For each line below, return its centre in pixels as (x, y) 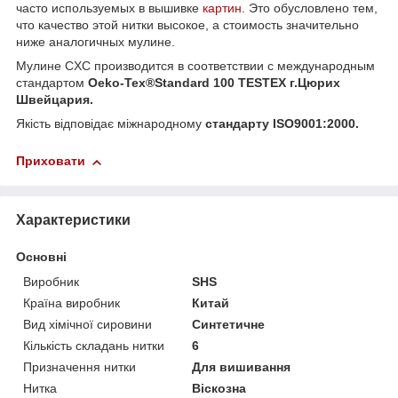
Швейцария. (55, 100)
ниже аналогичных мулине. (96, 42)
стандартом (52, 83)
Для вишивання (242, 366)
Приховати (51, 161)
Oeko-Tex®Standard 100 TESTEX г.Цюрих (214, 83)
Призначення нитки (80, 366)
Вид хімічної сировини (88, 324)
